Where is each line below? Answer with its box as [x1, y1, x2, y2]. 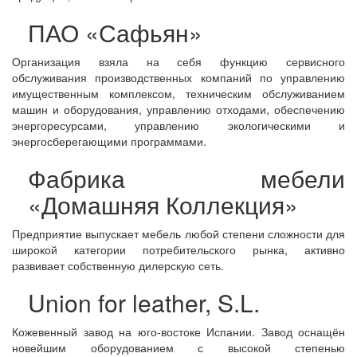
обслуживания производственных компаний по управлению [12, 69, 345, 85]
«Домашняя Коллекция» [28, 187, 298, 222]
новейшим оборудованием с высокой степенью [12, 339, 345, 355]
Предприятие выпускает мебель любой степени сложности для [12, 226, 345, 241]
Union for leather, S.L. [28, 285, 260, 320]
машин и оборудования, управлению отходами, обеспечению [12, 101, 345, 117]
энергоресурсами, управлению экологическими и [12, 117, 345, 133]
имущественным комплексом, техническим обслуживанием [12, 85, 345, 101]
